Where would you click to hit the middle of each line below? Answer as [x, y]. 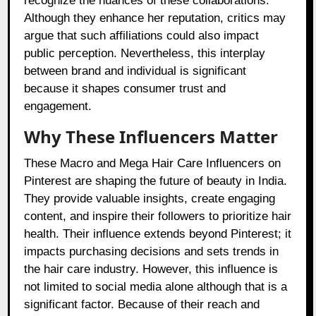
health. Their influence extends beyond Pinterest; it [158, 234]
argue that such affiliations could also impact [142, 36]
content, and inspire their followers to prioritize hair [158, 217]
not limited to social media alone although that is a [156, 287]
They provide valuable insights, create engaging [150, 199]
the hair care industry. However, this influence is [151, 269]
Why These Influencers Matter [151, 137]
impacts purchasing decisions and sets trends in [152, 252]
